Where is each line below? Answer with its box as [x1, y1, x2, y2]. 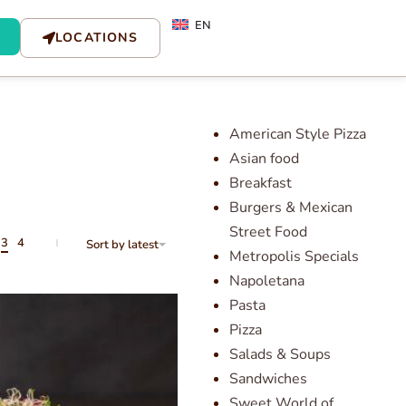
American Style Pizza [228, 123, 366, 144]
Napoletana [228, 270, 304, 291]
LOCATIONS [54, 28, 138, 46]
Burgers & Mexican [228, 197, 353, 217]
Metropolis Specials [228, 246, 359, 266]
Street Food [228, 221, 307, 242]
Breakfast [228, 172, 292, 193]
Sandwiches [228, 368, 307, 389]
